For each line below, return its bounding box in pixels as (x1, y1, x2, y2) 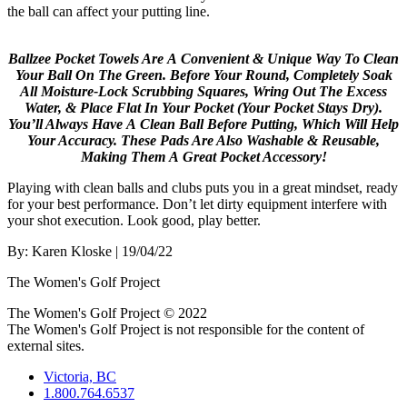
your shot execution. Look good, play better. (7, 212, 261, 228)
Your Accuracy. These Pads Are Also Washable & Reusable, (27, 132, 380, 148)
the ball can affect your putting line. (7, 3, 210, 19)
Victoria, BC (44, 368, 116, 384)
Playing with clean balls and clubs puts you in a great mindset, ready (7, 179, 398, 195)
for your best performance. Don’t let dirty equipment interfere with (7, 195, 387, 212)
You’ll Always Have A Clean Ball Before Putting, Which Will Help (8, 115, 399, 132)
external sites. (7, 337, 84, 353)
